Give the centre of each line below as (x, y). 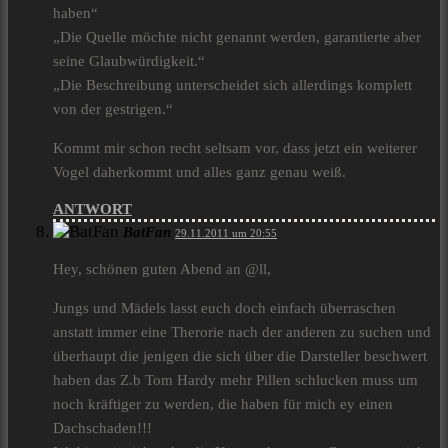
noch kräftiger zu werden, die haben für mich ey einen (223, 404)
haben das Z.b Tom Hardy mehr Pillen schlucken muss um (235, 380)
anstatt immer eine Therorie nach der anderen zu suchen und (242, 332)
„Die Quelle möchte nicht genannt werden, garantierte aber (237, 37)
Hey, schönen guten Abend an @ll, (162, 269)
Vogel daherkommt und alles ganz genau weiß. (199, 172)
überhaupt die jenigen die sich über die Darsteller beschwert (240, 356)
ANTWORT (92, 209)
